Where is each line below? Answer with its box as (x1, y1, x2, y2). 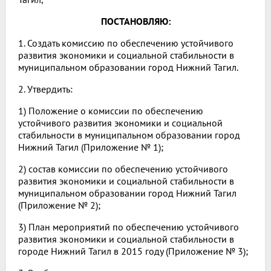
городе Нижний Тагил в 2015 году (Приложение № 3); (18, 245, 248, 258)
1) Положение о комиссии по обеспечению (18, 105, 203, 117)
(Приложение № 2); (18, 199, 100, 212)
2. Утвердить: (18, 83, 73, 96)
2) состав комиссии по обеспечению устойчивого (18, 163, 228, 175)
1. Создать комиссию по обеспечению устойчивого (18, 37, 233, 50)
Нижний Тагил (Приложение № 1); (18, 141, 163, 154)
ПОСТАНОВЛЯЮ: (100, 15, 171, 28)
